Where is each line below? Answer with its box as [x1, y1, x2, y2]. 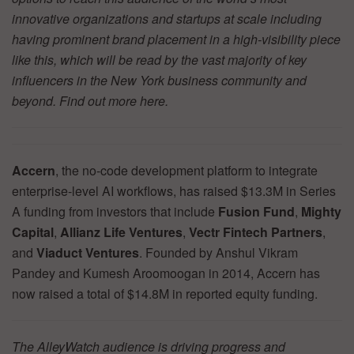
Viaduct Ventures [36, 243, 139, 262]
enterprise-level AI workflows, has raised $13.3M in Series [12, 182, 336, 201]
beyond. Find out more [12, 92, 140, 111]
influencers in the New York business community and [12, 71, 307, 90]
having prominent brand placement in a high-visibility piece [12, 30, 341, 49]
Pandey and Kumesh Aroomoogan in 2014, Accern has [12, 264, 320, 283]
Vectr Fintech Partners [189, 223, 322, 242]
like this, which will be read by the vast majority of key [12, 51, 307, 70]
